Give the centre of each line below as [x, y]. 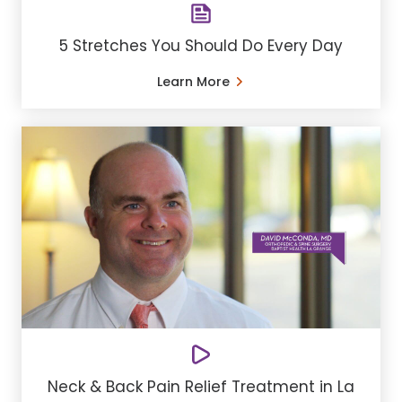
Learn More [193, 81]
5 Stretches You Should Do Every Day [201, 45]
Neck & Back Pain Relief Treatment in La [201, 386]
